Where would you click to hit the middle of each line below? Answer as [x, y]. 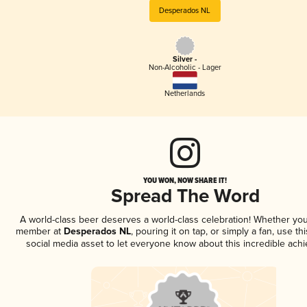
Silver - [185, 60]
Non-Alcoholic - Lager [185, 68]
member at [38, 231]
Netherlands [185, 93]
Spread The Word [185, 197]
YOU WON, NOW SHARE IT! [185, 180]
